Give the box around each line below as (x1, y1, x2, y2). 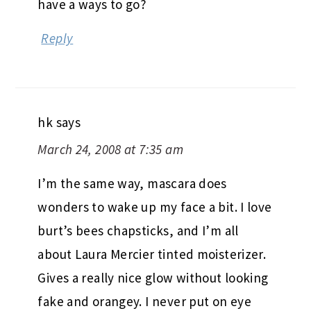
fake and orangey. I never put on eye (37, 292, 252, 310)
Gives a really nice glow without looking (37, 269, 269, 286)
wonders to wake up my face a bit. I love (37, 198, 272, 215)
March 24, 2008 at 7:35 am (37, 140, 183, 158)
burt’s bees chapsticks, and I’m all (37, 221, 239, 239)
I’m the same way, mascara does (37, 174, 227, 192)
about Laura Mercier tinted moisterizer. (37, 245, 267, 262)
